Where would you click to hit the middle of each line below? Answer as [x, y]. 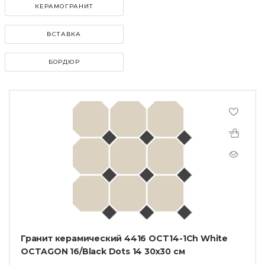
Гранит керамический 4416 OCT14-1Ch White [124, 238]
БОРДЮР [64, 62]
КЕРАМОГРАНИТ [64, 6]
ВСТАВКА [64, 34]
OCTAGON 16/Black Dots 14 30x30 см [103, 251]
